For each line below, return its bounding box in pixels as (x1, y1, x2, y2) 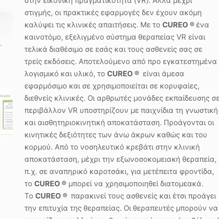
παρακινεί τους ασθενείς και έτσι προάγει (69, 191, 216, 200)
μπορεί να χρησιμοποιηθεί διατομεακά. (66, 179, 203, 188)
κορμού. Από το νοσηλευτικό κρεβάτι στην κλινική (24, 142, 200, 152)
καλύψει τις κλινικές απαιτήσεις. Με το (24, 20, 162, 29)
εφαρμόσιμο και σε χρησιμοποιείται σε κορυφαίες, (24, 81, 199, 90)
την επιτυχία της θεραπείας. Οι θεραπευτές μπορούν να (24, 203, 218, 213)
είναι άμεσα (141, 69, 184, 78)
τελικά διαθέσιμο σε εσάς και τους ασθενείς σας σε (24, 44, 202, 54)
